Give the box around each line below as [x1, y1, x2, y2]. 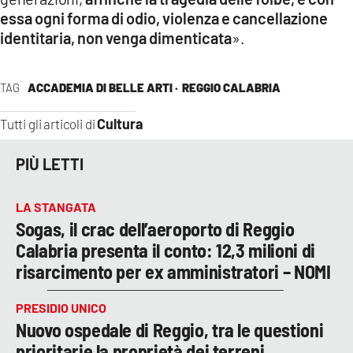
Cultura [97, 114, 144, 132]
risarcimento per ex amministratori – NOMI [16, 259, 331, 283]
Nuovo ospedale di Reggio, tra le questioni [16, 318, 324, 341]
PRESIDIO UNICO [16, 299, 106, 315]
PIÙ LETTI [16, 154, 84, 174]
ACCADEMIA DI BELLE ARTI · [27, 80, 178, 95]
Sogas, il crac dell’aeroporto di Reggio [16, 217, 295, 240]
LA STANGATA [16, 199, 96, 214]
